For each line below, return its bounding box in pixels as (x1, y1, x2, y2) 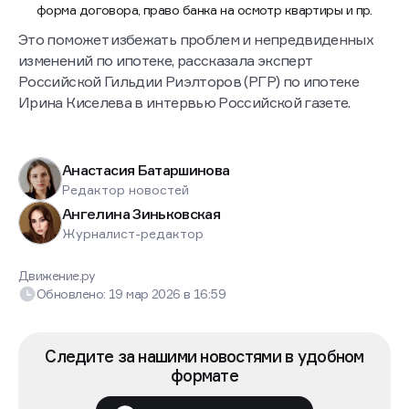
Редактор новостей (62, 181, 189, 197)
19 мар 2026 (108, 286, 184, 302)
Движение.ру (18, 267, 96, 284)
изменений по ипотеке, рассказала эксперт (18, 51, 312, 70)
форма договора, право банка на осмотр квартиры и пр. (37, 2, 376, 18)
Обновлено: (37, 286, 109, 302)
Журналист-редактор (62, 225, 204, 241)
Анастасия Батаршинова (62, 160, 230, 179)
